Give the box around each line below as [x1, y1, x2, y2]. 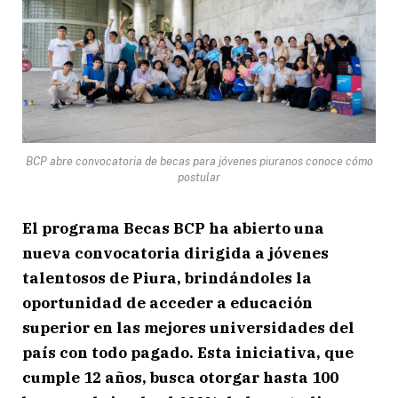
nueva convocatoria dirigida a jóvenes [22, 243, 329, 263]
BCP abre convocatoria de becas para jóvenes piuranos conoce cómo [25, 154, 373, 168]
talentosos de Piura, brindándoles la [22, 267, 312, 288]
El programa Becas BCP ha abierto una [22, 218, 324, 238]
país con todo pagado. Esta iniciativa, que [22, 342, 354, 362]
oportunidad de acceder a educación [22, 292, 313, 313]
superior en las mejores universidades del [22, 317, 354, 338]
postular [178, 170, 220, 184]
